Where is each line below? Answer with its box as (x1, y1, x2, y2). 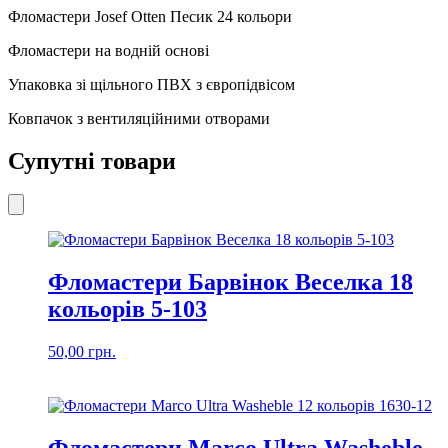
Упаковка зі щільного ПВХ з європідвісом (8, 75, 295, 93)
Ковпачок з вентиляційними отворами (8, 109, 270, 127)
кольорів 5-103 (48, 296, 207, 323)
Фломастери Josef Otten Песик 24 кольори (8, 7, 292, 25)
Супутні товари (8, 147, 176, 174)
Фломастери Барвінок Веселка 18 (48, 269, 413, 296)
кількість (7, 14, 67, 32)
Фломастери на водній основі (8, 41, 209, 59)
